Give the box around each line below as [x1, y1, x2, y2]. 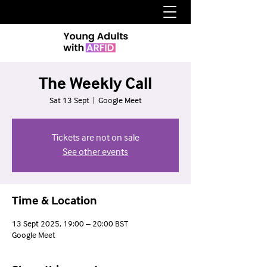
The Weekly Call [39, 72, 152, 97]
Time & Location [12, 193, 97, 210]
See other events [63, 145, 128, 160]
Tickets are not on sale [51, 131, 139, 146]
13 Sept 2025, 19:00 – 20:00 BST [12, 217, 128, 231]
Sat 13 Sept [49, 94, 89, 108]
